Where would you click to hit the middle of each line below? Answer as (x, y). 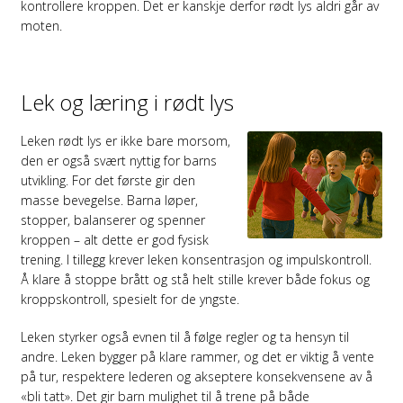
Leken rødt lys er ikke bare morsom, (125, 140)
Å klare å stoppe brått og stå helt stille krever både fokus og (195, 279)
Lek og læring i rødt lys (127, 102)
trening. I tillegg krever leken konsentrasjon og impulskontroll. (196, 259)
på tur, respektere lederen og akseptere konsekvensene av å (196, 376)
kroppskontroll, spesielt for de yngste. (130, 299)
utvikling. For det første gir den (107, 180)
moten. (41, 25)
